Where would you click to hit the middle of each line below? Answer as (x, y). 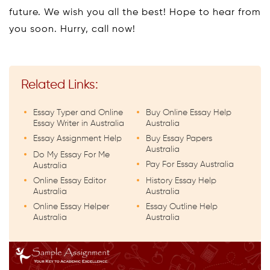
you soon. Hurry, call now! (72, 29)
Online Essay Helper (71, 206)
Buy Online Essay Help (189, 112)
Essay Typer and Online (78, 112)
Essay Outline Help (182, 206)
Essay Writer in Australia (79, 123)
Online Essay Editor (70, 181)
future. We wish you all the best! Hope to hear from (135, 12)
